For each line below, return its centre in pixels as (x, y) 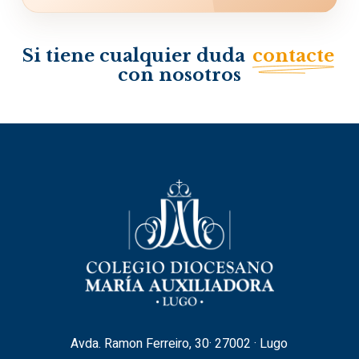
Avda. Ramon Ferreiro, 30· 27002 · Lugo (179, 344)
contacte (293, 55)
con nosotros (179, 75)
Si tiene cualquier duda (136, 55)
